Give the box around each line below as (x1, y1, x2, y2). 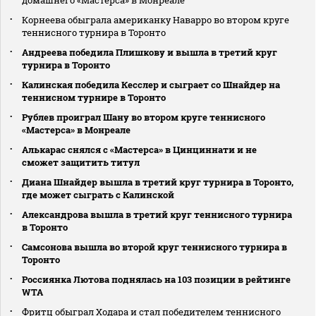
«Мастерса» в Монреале (22, 123, 130, 136)
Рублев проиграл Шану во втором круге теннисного (22, 110, 265, 123)
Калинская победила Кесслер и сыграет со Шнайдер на (22, 78, 280, 91)
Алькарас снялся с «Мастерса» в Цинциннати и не (22, 142, 257, 156)
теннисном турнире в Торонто (22, 90, 166, 104)
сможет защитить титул (22, 155, 140, 169)
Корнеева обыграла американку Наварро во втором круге (22, 13, 289, 26)
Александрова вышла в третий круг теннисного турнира (22, 207, 292, 221)
